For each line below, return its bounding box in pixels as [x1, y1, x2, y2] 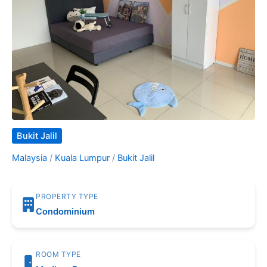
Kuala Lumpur [55, 153, 110, 164]
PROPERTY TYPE [36, 192, 98, 201]
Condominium [36, 206, 95, 218]
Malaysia [12, 153, 47, 164]
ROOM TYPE [36, 250, 81, 259]
